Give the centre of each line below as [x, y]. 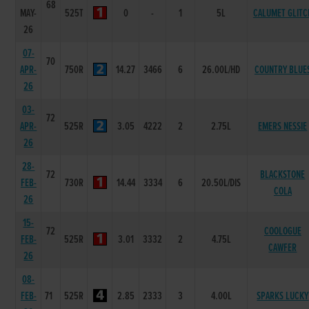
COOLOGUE [282, 231]
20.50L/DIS [221, 183]
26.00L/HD [221, 70]
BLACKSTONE [283, 175]
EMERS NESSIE [283, 126]
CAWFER [283, 248]
